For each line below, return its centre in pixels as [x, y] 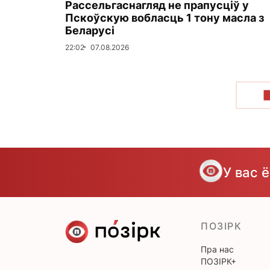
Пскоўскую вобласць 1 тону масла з [165, 17]
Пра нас [217, 249]
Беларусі [90, 30]
